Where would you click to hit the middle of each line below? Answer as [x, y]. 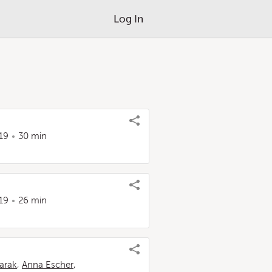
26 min [32, 200]
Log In [128, 19]
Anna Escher [48, 265]
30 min [32, 136]
